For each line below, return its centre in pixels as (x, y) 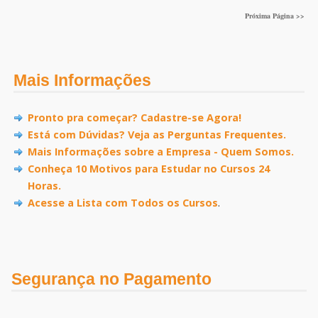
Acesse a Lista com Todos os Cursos (122, 202)
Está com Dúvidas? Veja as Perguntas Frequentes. (157, 134)
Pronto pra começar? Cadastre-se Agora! (134, 117)
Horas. (44, 185)
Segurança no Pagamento (111, 279)
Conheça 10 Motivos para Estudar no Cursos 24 (148, 168)
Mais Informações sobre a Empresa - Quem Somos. (160, 151)
